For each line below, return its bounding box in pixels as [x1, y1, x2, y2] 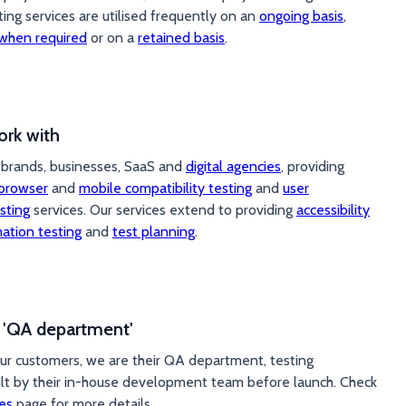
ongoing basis [259, 7, 343, 24]
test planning [112, 223, 195, 240]
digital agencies [186, 158, 281, 175]
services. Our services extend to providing [30, 201, 296, 218]
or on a [87, 29, 138, 46]
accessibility [296, 201, 370, 218]
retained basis [138, 29, 225, 46]
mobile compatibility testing [79, 179, 252, 197]
